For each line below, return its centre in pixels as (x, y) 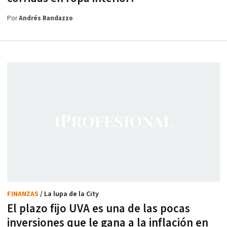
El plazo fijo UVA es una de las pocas (99, 209)
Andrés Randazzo (46, 19)
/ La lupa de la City (69, 194)
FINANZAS (24, 194)
